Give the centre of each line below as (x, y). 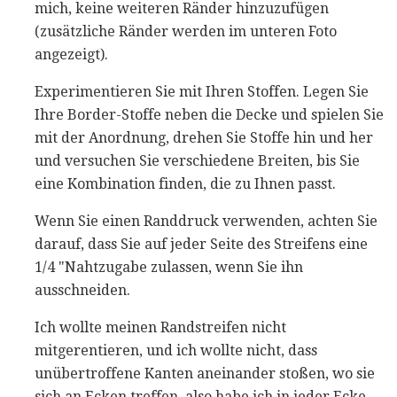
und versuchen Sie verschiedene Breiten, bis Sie (197, 160)
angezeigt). (71, 54)
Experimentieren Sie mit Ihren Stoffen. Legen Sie (202, 91)
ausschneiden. (82, 290)
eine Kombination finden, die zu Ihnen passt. (185, 183)
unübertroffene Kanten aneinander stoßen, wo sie (205, 373)
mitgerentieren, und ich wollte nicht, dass (176, 350)
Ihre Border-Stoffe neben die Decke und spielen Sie (209, 114)
